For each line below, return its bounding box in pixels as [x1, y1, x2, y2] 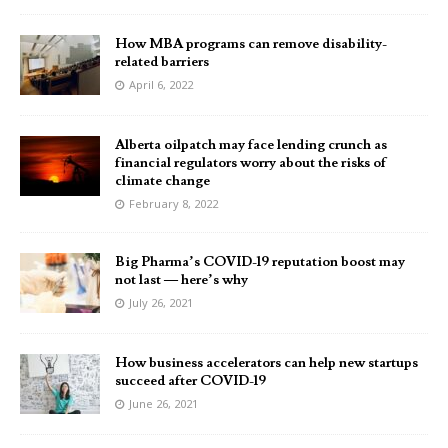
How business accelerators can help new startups [115, 354, 418, 373]
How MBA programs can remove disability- [115, 35, 387, 54]
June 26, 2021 [129, 396, 198, 412]
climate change [115, 172, 210, 191]
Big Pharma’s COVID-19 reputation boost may [115, 253, 405, 272]
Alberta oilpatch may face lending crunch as [115, 136, 387, 155]
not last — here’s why [115, 271, 248, 290]
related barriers [115, 53, 209, 72]
